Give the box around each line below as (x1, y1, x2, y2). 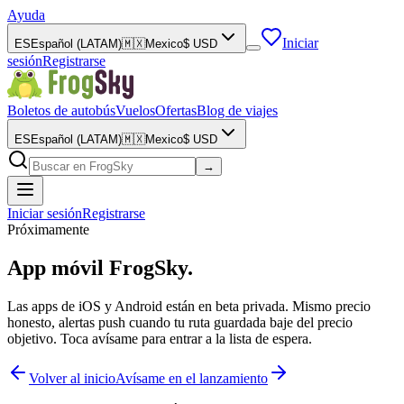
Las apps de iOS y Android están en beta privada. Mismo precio (7, 298, 371, 314)
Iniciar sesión (7, 206, 82, 221)
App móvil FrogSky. (7, 255, 193, 280)
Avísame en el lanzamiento (115, 370, 268, 386)
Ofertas (155, 103, 197, 118)
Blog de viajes (197, 103, 278, 118)
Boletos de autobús (7, 103, 115, 118)
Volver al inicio (29, 370, 115, 386)
